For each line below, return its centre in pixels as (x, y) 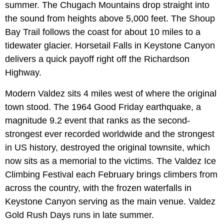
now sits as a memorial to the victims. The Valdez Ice (110, 161)
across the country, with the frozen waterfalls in (98, 188)
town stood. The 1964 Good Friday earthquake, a (103, 107)
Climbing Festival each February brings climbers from (111, 175)
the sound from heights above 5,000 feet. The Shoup (110, 19)
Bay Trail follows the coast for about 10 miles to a (103, 32)
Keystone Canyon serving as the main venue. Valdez (110, 202)
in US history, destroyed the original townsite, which (107, 148)
